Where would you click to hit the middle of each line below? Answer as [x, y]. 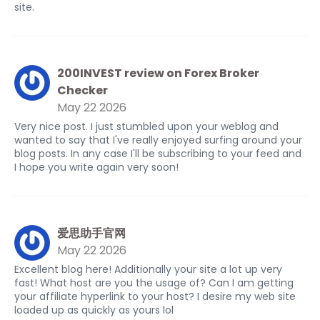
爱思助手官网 [91, 233]
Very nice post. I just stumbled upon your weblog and [146, 126]
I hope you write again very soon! [96, 167]
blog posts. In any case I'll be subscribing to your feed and [158, 154]
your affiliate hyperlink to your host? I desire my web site [155, 296]
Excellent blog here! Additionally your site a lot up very [148, 269]
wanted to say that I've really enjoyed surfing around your [158, 140]
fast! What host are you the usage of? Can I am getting [154, 283]
